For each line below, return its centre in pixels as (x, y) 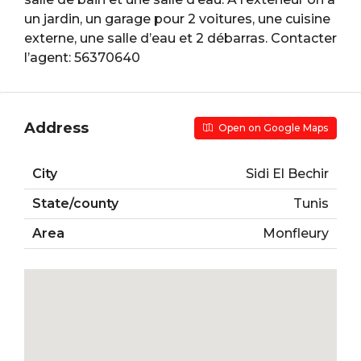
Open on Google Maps (272, 128)
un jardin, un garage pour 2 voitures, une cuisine (177, 19)
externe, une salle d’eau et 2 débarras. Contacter (180, 38)
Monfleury (296, 233)
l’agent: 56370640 (82, 58)
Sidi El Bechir (287, 174)
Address (56, 128)
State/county (75, 203)
